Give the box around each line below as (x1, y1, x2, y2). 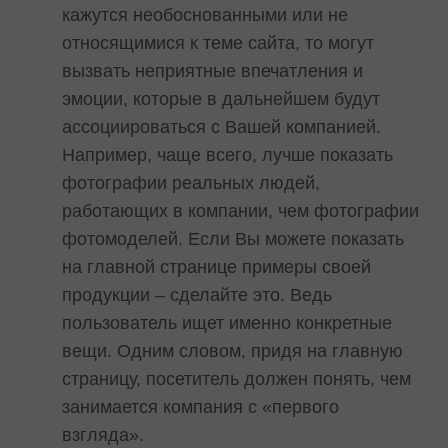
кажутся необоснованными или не (62, 5, 349, 26)
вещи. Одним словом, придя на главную (62, 341, 404, 362)
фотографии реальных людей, (62, 173, 321, 194)
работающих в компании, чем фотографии (62, 201, 420, 222)
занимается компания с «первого (62, 397, 340, 418)
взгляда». (62, 425, 145, 446)
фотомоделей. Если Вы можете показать (62, 229, 405, 250)
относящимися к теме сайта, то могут (62, 33, 375, 54)
